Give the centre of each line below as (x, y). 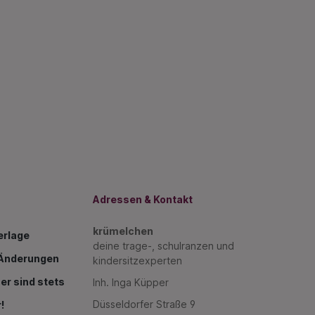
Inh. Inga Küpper (131, 282)
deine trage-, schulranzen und (163, 245)
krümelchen (123, 231)
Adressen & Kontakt (143, 199)
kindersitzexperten (137, 260)
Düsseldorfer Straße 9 (144, 304)
